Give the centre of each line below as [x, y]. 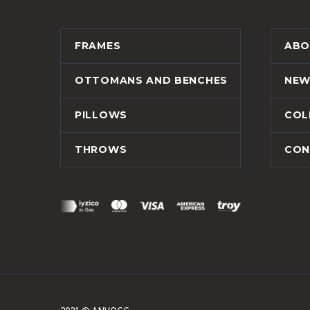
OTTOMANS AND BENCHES [151, 81]
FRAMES [98, 46]
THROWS [101, 150]
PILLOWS [101, 115]
